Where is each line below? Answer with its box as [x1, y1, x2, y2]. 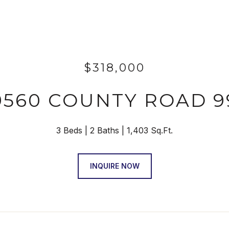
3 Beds [56, 125, 82, 135]
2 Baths [90, 125, 119, 135]
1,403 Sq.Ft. [127, 125, 173, 135]
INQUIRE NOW [89, 162, 140, 170]
